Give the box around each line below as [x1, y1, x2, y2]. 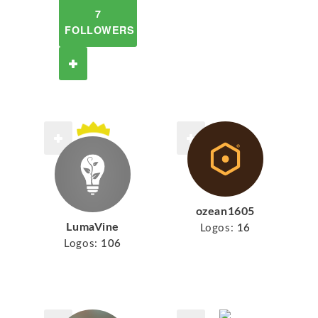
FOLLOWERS [65, 23, 135, 37]
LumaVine [66, 221, 119, 233]
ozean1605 [195, 205, 255, 217]
